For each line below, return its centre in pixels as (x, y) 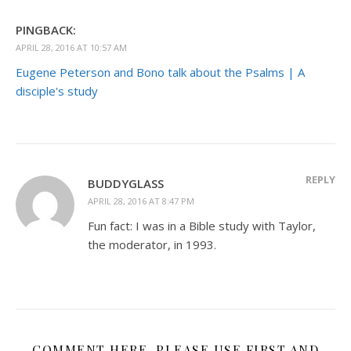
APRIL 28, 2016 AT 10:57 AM (71, 47)
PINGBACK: (46, 29)
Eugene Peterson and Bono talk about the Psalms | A (160, 72)
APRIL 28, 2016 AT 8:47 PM (141, 201)
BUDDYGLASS (126, 183)
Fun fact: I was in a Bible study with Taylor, (202, 225)
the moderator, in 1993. (152, 244)
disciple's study (57, 90)
